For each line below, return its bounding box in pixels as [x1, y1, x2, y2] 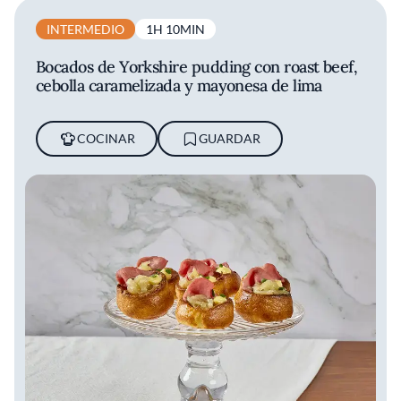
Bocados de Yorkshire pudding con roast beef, [36, 55, 358, 77]
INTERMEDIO [47, 21, 124, 37]
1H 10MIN [146, 21, 205, 37]
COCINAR [76, 130, 135, 146]
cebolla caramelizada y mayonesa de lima [36, 74, 322, 96]
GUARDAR [198, 130, 260, 146]
